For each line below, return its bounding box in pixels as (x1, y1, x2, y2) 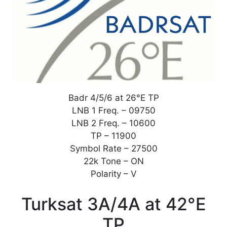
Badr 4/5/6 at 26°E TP (68, 93, 159, 103)
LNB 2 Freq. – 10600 (71, 118, 156, 129)
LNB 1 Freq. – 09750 (71, 105, 156, 116)
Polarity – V (90, 169, 137, 179)
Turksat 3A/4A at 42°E (21, 194, 206, 215)
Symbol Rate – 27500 (69, 143, 158, 154)
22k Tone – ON (83, 156, 144, 167)
